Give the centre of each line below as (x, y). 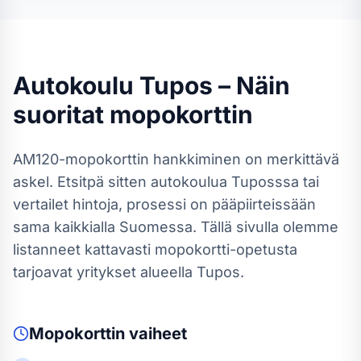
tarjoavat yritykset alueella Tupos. (129, 272)
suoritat (61, 114)
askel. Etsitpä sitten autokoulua (122, 182)
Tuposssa (265, 182)
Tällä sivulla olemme (268, 227)
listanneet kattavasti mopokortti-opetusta (155, 249)
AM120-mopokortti (77, 159)
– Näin (251, 85)
